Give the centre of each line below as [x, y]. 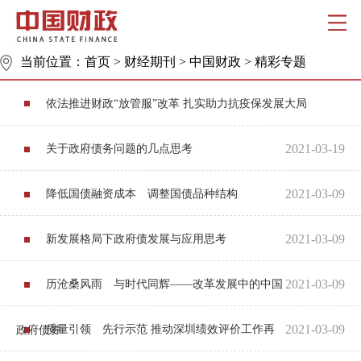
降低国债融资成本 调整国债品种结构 [142, 194]
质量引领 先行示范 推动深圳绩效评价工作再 [160, 330]
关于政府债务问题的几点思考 [119, 149]
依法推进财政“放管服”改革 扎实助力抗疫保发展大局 [176, 104]
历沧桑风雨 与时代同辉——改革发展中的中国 [164, 284]
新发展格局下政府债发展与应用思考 [136, 239]
